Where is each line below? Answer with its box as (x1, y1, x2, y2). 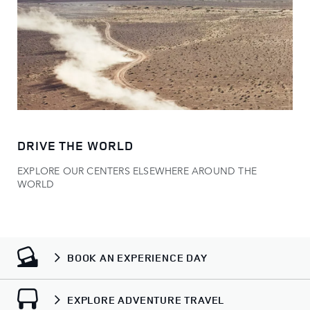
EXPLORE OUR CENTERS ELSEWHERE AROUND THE (17, 163, 257, 177)
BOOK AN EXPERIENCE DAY (67, 250, 208, 266)
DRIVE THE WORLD (17, 136, 134, 154)
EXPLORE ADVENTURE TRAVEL (67, 293, 225, 308)
